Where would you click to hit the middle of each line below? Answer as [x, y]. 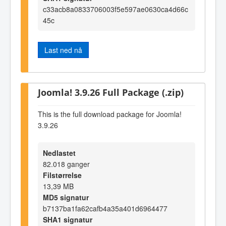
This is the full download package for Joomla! [110, 114]
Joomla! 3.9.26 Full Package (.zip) [111, 92]
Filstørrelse [62, 175]
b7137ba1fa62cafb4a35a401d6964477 [105, 208]
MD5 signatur [66, 197]
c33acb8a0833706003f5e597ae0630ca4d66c [116, 9]
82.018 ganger [66, 164]
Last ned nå [63, 50]
